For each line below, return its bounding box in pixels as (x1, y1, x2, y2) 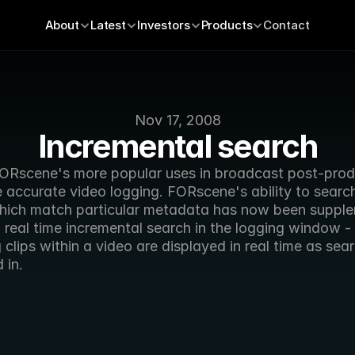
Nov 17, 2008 (134, 112, 221, 128)
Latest (90, 17, 126, 32)
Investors (136, 17, 190, 32)
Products (200, 17, 253, 32)
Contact (263, 17, 311, 32)
